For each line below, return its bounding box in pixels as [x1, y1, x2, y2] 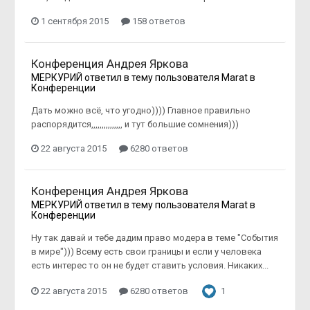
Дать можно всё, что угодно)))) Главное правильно [31, 104, 250, 116]
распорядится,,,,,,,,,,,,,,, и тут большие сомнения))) [31, 118, 239, 129]
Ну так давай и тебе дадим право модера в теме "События [31, 232, 278, 243]
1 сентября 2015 [41, 15, 109, 26]
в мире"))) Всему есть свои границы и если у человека [31, 246, 262, 257]
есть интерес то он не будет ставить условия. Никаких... [31, 259, 268, 271]
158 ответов [130, 15, 185, 26]
